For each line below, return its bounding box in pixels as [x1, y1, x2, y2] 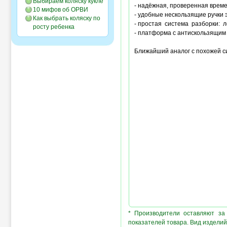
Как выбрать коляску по [33, 15, 100, 22]
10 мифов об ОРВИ [33, 6, 88, 13]
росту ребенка [33, 23, 74, 30]
